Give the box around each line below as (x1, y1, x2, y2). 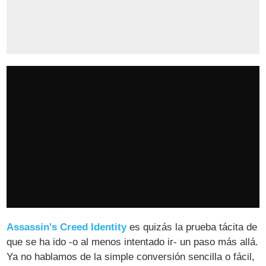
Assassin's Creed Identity (7, 221, 127, 233)
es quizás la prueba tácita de (126, 221, 258, 233)
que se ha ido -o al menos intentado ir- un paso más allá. (7, 236, 259, 248)
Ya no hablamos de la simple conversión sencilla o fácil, (7, 251, 255, 263)
